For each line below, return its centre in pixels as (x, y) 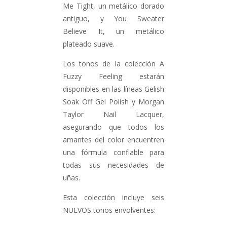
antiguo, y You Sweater (113, 19)
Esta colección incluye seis (113, 198)
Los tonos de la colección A (113, 64)
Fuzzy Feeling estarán (113, 77)
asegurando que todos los (113, 127)
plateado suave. (89, 44)
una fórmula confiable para (113, 153)
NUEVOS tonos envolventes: (109, 210)
